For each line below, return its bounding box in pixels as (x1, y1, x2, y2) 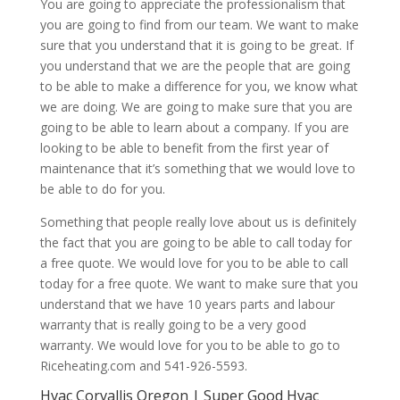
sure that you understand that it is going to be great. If (39, 37, 354, 54)
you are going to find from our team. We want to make (39, 16, 359, 34)
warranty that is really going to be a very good (39, 316, 306, 334)
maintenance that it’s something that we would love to (39, 160, 355, 178)
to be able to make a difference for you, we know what (39, 78, 358, 96)
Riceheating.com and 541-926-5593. (39, 357, 247, 375)
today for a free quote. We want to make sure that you (39, 275, 358, 293)
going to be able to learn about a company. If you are (39, 119, 349, 137)
